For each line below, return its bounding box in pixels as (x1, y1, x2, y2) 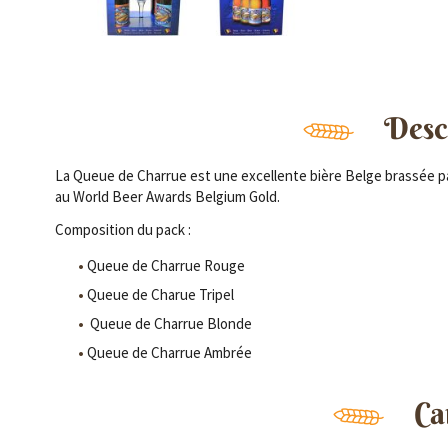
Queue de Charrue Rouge (86, 256, 245, 276)
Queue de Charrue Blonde (86, 314, 252, 334)
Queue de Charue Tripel (86, 285, 234, 305)
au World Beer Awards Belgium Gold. (54, 187, 280, 207)
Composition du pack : (54, 220, 191, 240)
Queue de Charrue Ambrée (86, 343, 252, 363)
